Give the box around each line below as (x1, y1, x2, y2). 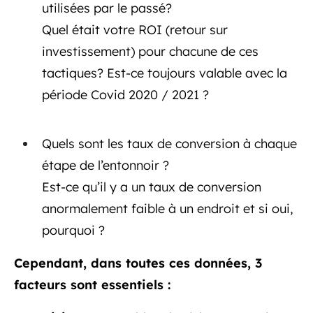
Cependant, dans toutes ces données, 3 (14, 254, 262, 271)
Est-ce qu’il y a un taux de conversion (42, 178, 261, 195)
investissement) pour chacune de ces (42, 43, 259, 59)
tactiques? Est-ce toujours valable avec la (42, 64, 287, 81)
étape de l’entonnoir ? (42, 156, 169, 173)
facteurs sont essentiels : (14, 276, 170, 293)
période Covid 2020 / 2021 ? (42, 86, 209, 103)
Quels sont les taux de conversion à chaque (42, 135, 297, 152)
